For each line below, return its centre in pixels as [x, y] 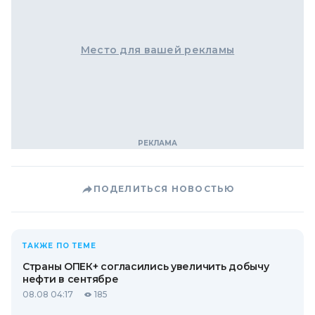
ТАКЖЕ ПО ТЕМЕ [59, 246]
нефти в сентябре [71, 279]
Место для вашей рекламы [157, 50]
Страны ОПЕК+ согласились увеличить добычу [146, 266]
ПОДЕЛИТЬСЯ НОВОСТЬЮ [164, 189]
